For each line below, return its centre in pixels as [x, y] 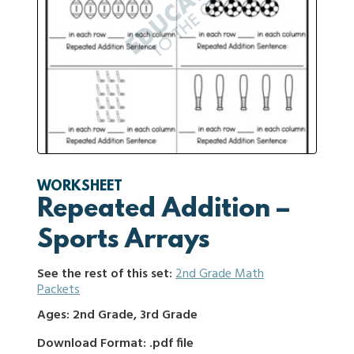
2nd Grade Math [220, 274]
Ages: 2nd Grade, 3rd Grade [117, 315]
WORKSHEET [80, 187]
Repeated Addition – [163, 210]
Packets [58, 290]
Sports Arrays [123, 241]
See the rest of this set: [106, 274]
